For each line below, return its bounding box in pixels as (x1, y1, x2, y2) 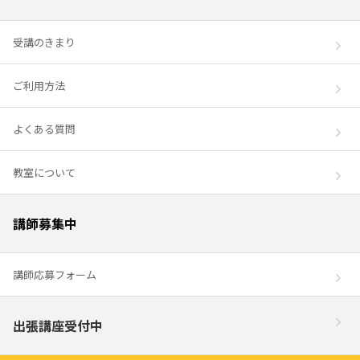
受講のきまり (13, 35, 76, 50)
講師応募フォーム (13, 267, 96, 282)
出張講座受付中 (13, 316, 103, 335)
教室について (13, 165, 76, 180)
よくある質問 (13, 121, 76, 137)
